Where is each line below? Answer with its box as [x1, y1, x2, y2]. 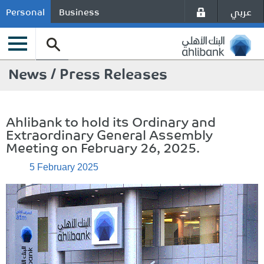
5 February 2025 [29, 162, 98, 172]
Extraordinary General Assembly [6, 123, 213, 145]
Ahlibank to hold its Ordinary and [6, 110, 216, 132]
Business [59, 4, 100, 19]
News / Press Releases [8, 61, 167, 85]
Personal [6, 4, 45, 19]
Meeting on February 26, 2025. [6, 136, 200, 158]
